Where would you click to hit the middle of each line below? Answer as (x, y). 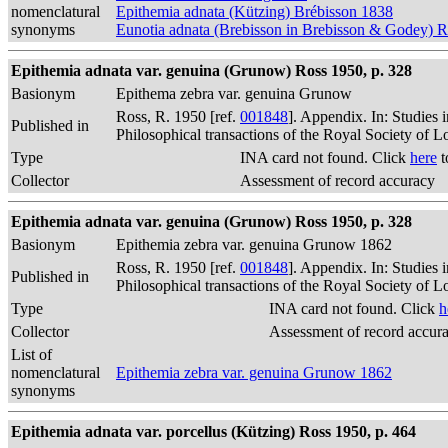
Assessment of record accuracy (337, 180)
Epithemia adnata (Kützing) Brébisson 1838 (254, 11)
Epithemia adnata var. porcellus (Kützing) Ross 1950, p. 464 (213, 431)
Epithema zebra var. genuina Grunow (234, 93)
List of (31, 354)
